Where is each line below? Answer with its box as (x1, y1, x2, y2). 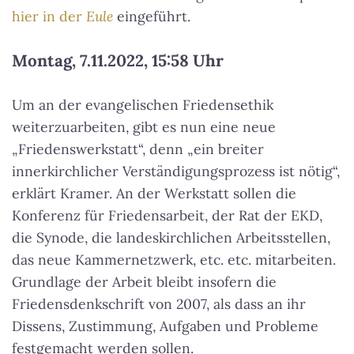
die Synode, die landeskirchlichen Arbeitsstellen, (12, 228, 330, 247)
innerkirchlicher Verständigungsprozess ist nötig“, (12, 162, 340, 181)
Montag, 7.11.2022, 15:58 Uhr (12, 50, 224, 72)
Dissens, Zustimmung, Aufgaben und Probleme (12, 317, 318, 336)
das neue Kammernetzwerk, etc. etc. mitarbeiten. (12, 250, 336, 269)
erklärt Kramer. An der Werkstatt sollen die (12, 184, 296, 203)
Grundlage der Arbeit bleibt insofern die (12, 273, 277, 292)
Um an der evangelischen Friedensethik (12, 96, 273, 115)
